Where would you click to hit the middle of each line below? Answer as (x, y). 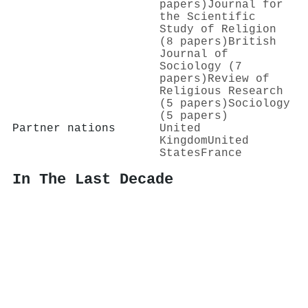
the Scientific (208, 17)
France (221, 153)
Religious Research (221, 91)
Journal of (194, 54)
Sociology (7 (201, 66)
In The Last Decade (93, 180)
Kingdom (184, 141)
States (180, 153)
